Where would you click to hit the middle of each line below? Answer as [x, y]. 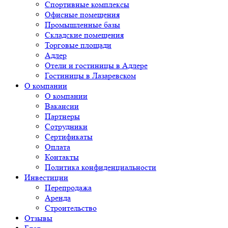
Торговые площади [78, 45]
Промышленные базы [82, 24]
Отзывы [38, 218]
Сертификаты [69, 136]
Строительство [71, 208]
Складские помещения [84, 35]
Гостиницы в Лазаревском [90, 75]
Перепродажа [68, 187]
